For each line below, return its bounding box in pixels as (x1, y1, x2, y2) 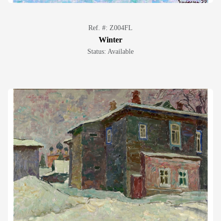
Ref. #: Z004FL (88, 24, 133, 32)
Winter (99, 36, 122, 44)
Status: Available (87, 48, 134, 55)
